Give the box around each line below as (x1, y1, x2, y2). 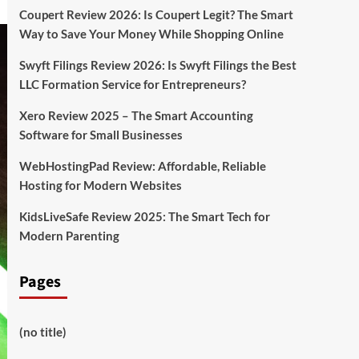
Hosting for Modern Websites (18, 178, 182, 193)
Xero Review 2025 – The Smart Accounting (18, 108, 253, 123)
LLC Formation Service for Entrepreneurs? (18, 77, 246, 92)
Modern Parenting (18, 228, 119, 244)
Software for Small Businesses (18, 127, 183, 143)
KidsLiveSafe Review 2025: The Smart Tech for (18, 209, 270, 224)
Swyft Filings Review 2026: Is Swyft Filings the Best (18, 58, 296, 73)
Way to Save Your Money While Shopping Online (18, 26, 284, 42)
